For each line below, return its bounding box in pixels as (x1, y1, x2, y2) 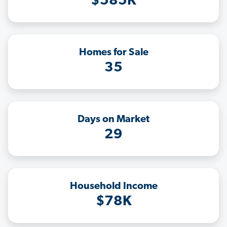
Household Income (69, 181, 158, 192)
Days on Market (78, 115, 149, 125)
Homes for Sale (79, 48, 148, 58)
